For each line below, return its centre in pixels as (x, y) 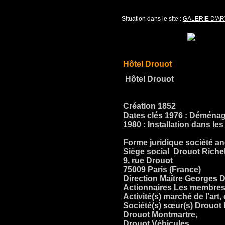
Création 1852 (149, 106)
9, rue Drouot (148, 160)
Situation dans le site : (152, 19)
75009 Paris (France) (162, 170)
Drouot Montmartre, (160, 215)
